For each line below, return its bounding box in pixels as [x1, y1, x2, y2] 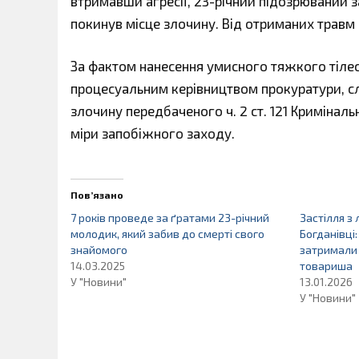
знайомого [71, 242, 127, 256]
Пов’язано [71, 188, 123, 200]
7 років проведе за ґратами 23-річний [71, 210, 269, 224]
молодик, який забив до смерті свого [71, 226, 264, 240]
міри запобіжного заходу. [71, 125, 235, 141]
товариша [300, 258, 353, 272]
